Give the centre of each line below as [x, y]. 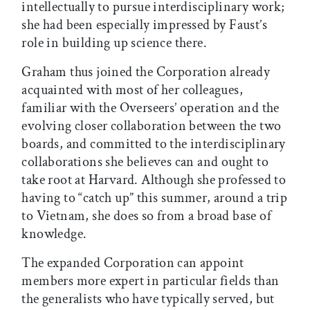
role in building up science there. [114, 43]
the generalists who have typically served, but [148, 299]
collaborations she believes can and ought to [145, 162]
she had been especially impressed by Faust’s [144, 25]
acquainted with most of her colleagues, [132, 90]
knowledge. [54, 234]
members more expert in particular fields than [151, 281]
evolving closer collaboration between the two [152, 126]
